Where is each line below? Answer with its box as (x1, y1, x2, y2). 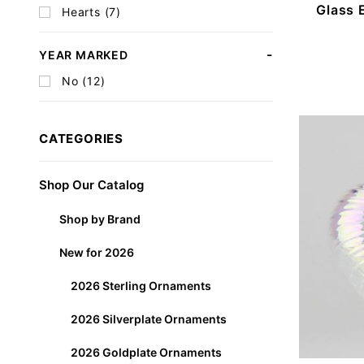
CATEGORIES (39, 130, 123, 146)
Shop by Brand (58, 211, 141, 226)
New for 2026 (58, 245, 134, 259)
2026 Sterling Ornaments (70, 278, 211, 292)
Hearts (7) (62, 5, 121, 19)
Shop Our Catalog (39, 176, 144, 193)
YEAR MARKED (39, 47, 128, 62)
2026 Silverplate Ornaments (70, 311, 227, 326)
